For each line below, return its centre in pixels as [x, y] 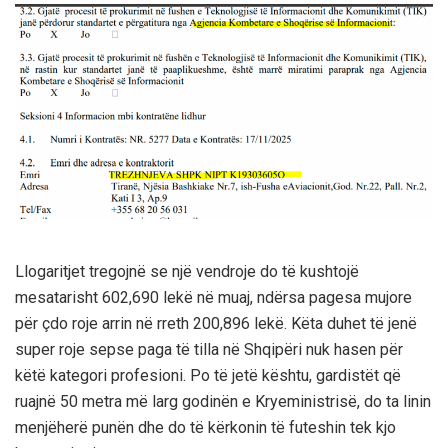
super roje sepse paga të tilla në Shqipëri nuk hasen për [209, 349]
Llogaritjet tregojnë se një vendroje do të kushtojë [187, 271]
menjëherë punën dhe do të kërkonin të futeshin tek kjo [205, 427]
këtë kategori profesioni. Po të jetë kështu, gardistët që [208, 375]
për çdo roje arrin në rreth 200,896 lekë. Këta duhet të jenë [216, 323]
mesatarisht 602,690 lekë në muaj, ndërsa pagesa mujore [213, 297]
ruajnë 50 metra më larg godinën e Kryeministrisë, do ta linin [223, 401]
